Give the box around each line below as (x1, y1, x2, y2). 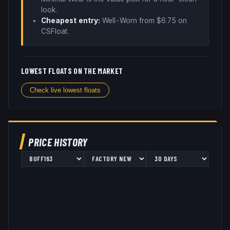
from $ (137, 16, 162, 25)
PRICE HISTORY (28, 135, 88, 148)
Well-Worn (102, 16, 138, 25)
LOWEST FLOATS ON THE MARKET (21, 66, 123, 76)
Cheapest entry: (41, 16, 101, 25)
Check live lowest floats (30, 86, 101, 94)
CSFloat (41, 27, 68, 36)
